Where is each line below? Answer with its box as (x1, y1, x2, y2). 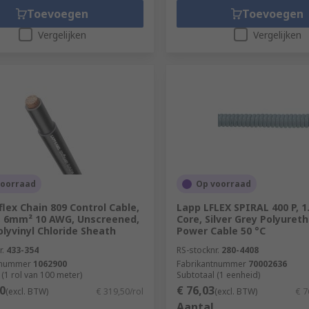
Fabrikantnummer (176, 258, 246, 270)
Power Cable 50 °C (176, 224, 266, 237)
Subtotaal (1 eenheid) (176, 269, 260, 281)
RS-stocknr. (176, 244, 219, 256)
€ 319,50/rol (96, 286, 143, 297)
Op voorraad (195, 178, 251, 190)
